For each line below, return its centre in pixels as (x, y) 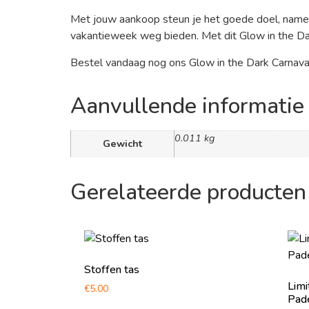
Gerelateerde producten (188, 192)
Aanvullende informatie (187, 106)
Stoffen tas (112, 269)
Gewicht (122, 143)
